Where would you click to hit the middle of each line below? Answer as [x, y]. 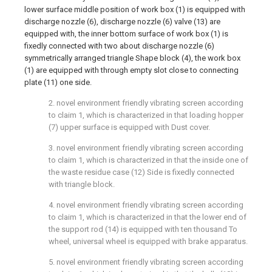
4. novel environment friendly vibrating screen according [146, 205]
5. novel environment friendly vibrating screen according [146, 262]
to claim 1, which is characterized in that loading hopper [146, 115]
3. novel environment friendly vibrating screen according [146, 148]
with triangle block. [82, 184]
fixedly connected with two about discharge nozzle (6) [119, 46]
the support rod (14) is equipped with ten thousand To [143, 229]
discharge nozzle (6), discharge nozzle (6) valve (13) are [122, 22]
